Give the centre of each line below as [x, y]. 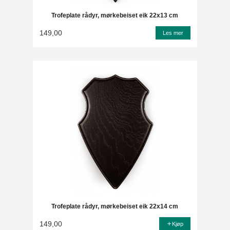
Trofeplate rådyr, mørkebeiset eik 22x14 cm [115, 206]
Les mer [173, 33]
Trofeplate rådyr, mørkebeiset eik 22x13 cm [115, 16]
